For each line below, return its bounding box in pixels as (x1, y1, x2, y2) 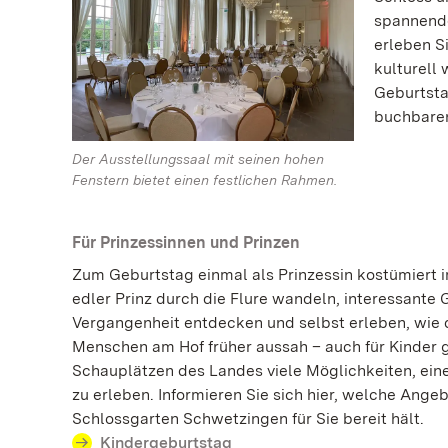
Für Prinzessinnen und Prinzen (72, 232, 300, 252)
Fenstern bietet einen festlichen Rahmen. (72, 171, 337, 188)
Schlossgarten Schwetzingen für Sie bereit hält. (72, 408, 424, 428)
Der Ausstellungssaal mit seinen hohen (72, 150, 324, 167)
